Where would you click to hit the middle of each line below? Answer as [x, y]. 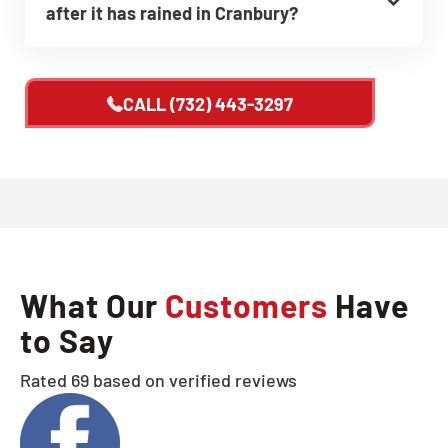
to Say [67, 339]
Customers [246, 304]
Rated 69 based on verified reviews [158, 379]
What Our [92, 304]
